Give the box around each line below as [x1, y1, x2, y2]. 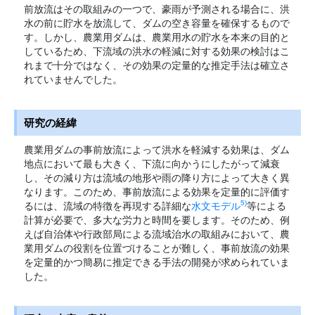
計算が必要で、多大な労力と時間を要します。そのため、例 [23, 214, 290, 226]
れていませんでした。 [23, 74, 122, 86]
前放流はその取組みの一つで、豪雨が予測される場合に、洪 [23, 4, 290, 15]
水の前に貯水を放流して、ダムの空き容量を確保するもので [23, 18, 290, 30]
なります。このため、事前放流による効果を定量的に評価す [23, 186, 290, 198]
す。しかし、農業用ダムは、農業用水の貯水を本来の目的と [23, 32, 290, 44]
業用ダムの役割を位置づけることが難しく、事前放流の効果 [23, 242, 290, 254]
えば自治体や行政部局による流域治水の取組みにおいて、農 [23, 228, 290, 240]
